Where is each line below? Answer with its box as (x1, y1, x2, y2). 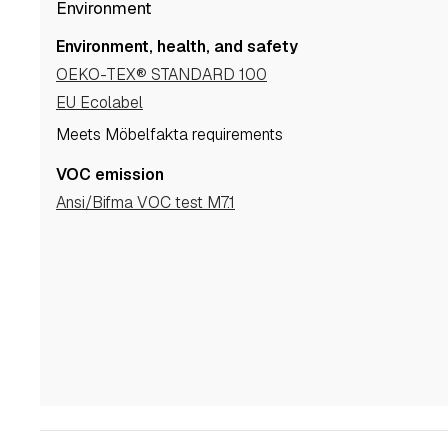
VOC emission (56, 164, 164, 186)
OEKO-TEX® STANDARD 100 (68, 64, 267, 86)
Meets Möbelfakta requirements (70, 124, 283, 146)
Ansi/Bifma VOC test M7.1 (66, 192, 235, 214)
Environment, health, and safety (56, 36, 298, 58)
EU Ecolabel (66, 92, 143, 114)
